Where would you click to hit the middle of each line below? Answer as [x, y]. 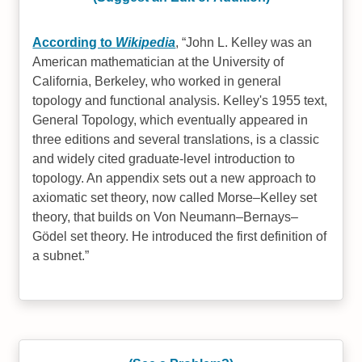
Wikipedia [146, 42]
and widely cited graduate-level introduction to [164, 159]
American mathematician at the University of [158, 62]
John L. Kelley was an [249, 42]
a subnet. [59, 256]
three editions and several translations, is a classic [176, 139]
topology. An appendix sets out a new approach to [175, 178]
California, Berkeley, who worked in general [157, 81]
